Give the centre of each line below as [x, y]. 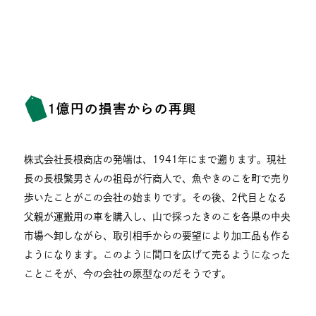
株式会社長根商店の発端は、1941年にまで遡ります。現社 [156, 160]
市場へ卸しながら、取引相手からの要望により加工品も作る [158, 236]
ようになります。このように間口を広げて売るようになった [158, 255]
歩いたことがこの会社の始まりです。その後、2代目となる [156, 198]
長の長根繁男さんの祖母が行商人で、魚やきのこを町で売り [158, 179]
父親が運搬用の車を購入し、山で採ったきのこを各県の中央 [158, 217]
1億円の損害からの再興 [122, 108]
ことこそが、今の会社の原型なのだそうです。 [128, 274]
